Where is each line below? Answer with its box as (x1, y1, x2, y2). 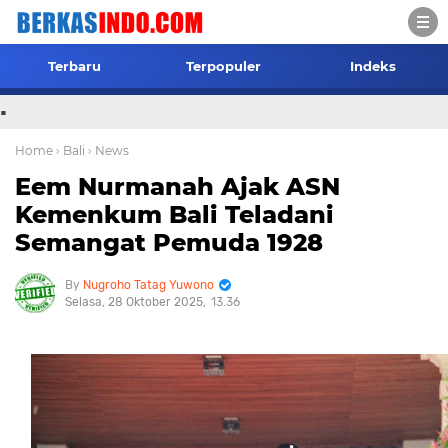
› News (88, 143, 129, 158)
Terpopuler (186, 58, 262, 74)
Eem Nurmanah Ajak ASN (15, 172, 340, 201)
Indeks (350, 58, 397, 74)
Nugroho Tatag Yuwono (83, 278, 214, 292)
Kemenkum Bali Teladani (15, 200, 334, 229)
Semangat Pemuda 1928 (15, 228, 323, 257)
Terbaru (48, 58, 102, 74)
